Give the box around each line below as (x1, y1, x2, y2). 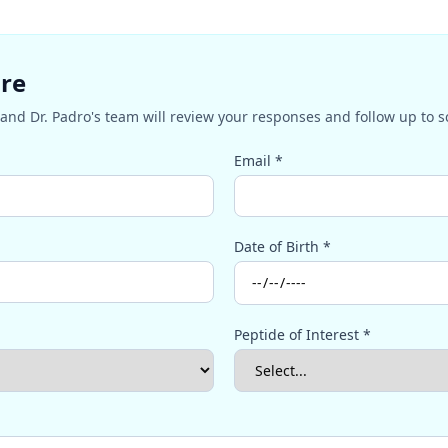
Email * (234, 151, 283, 170)
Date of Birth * (234, 237, 331, 256)
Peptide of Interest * (234, 325, 371, 344)
